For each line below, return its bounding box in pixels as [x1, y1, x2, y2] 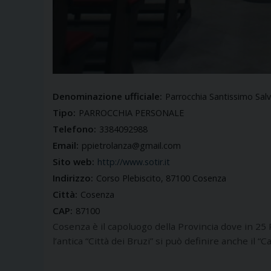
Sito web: [53, 155, 94, 168]
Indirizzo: [53, 172, 93, 184]
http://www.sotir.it [97, 156, 170, 168]
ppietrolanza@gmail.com [82, 140, 181, 152]
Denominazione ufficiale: [53, 90, 162, 103]
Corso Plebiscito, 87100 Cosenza [96, 172, 226, 184]
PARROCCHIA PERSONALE [79, 107, 184, 119]
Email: [53, 139, 79, 152]
